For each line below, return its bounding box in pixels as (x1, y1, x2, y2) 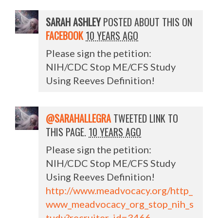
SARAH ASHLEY (46, 14, 101, 29)
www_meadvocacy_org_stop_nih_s (46, 198, 194, 210)
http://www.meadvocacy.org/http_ (46, 184, 193, 196)
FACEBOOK (46, 28, 84, 43)
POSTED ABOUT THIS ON (101, 14, 193, 29)
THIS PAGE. (46, 124, 89, 139)
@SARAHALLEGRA (46, 110, 111, 126)
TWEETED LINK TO (111, 110, 179, 126)
